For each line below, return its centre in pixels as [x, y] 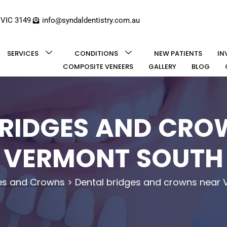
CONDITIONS [97, 54]
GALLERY [163, 67]
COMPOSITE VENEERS [98, 67]
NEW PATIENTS [178, 54]
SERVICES [23, 54]
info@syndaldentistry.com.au [91, 21]
